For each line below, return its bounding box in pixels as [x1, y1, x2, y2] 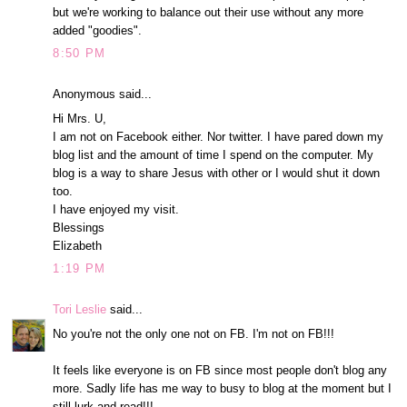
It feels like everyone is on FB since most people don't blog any [53, 362, 388, 377]
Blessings [53, 220, 105, 234]
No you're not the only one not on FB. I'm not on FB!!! [53, 326, 335, 341]
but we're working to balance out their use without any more [53, 5, 364, 19]
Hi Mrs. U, [53, 111, 107, 125]
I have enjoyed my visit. [53, 202, 180, 216]
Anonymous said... [53, 87, 153, 102]
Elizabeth [53, 238, 103, 253]
